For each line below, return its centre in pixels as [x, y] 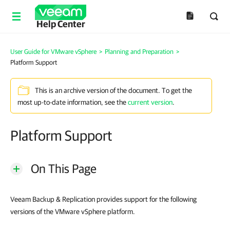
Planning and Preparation [139, 52]
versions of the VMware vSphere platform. [73, 212]
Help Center [61, 24]
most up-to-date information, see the [73, 102]
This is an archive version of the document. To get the [113, 91]
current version [150, 102]
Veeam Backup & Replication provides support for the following [103, 199]
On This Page [64, 168]
